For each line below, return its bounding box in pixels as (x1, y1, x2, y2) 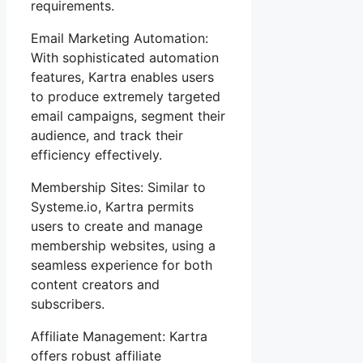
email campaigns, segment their (31, 107, 225, 124)
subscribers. (31, 295, 105, 312)
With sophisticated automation (31, 49, 219, 66)
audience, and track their (31, 126, 183, 143)
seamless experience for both (31, 256, 212, 273)
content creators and (31, 275, 160, 293)
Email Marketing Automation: (31, 29, 208, 46)
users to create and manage (31, 217, 203, 234)
